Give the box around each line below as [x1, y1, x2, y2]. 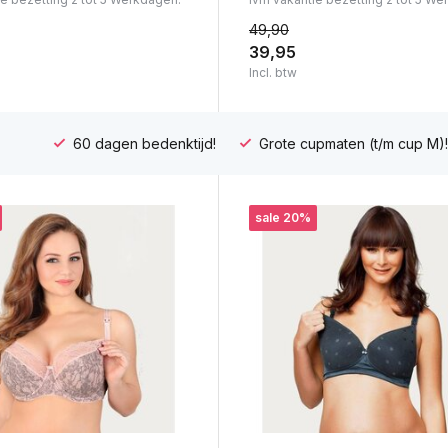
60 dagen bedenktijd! [68, 134, 216, 152]
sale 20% [254, 210, 311, 226]
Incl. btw [248, 65, 297, 81]
